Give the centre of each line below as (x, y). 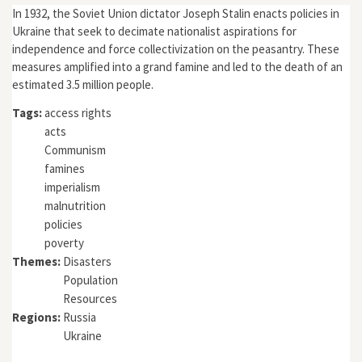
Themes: (38, 261)
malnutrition (75, 205)
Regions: (38, 317)
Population (90, 280)
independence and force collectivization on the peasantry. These (176, 49)
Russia (80, 317)
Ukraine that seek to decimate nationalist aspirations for (154, 31)
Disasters (87, 261)
